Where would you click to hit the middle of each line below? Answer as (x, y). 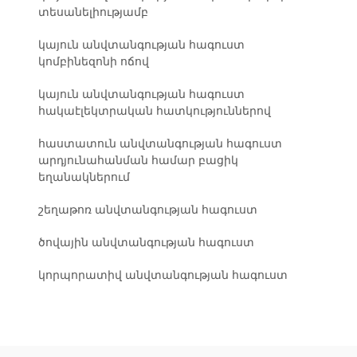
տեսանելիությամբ (93, 12)
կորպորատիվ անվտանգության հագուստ (163, 275)
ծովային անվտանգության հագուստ (146, 243)
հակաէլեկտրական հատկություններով (155, 111)
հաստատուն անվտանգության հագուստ (160, 144)
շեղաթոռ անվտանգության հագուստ (148, 210)
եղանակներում (84, 177)
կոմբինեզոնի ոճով (94, 62)
